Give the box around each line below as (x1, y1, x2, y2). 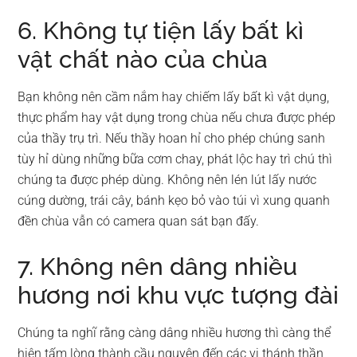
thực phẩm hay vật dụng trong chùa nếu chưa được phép (18, 109, 336, 125)
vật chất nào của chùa (18, 45, 269, 73)
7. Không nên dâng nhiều (18, 252, 298, 280)
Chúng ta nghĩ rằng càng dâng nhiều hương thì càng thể (18, 324, 331, 340)
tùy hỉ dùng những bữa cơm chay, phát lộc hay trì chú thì (18, 151, 333, 167)
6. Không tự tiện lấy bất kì (18, 16, 304, 45)
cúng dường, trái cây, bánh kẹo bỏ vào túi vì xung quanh (18, 192, 331, 208)
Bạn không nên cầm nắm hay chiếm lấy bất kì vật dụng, (18, 88, 330, 104)
